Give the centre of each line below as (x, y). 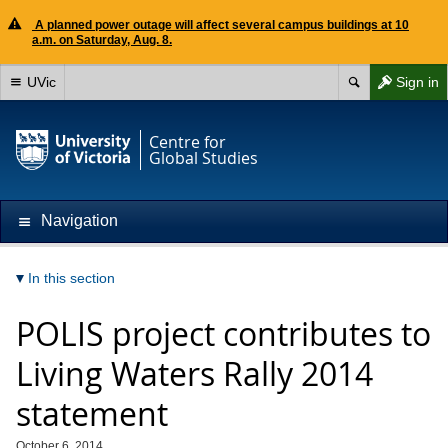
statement (92, 413)
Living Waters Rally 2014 (194, 373)
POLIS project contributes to (223, 333)
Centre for (187, 142)
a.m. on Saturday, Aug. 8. (102, 40)
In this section (71, 278)
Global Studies (203, 158)
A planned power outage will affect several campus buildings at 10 (220, 25)
